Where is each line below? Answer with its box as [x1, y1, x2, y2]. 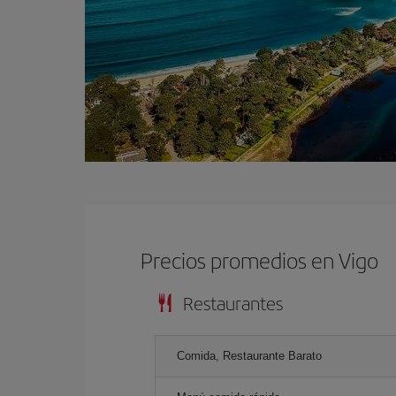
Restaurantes [183, 289, 283, 316]
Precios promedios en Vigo [141, 244, 379, 275]
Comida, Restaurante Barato [177, 348, 322, 362]
